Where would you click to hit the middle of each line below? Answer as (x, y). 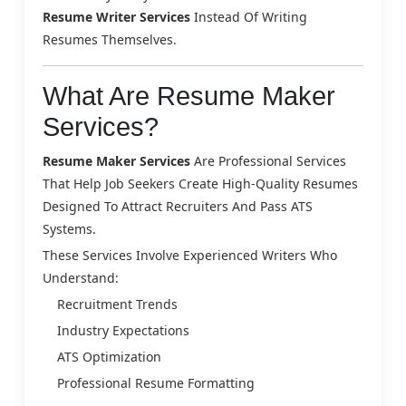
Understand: (81, 277)
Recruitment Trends (117, 304)
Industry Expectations (123, 330)
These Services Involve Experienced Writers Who (190, 255)
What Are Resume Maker (189, 96)
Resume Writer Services (116, 16)
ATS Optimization (109, 356)
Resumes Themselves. (110, 39)
